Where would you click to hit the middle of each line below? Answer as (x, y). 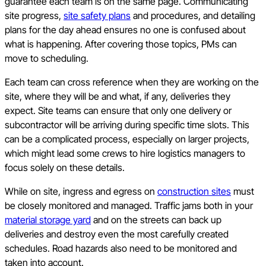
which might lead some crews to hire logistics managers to (125, 153)
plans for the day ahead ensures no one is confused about (125, 29)
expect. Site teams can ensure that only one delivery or (118, 110)
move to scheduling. (48, 58)
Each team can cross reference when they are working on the (132, 82)
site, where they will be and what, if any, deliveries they (118, 96)
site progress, (34, 15)
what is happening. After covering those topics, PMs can (121, 44)
